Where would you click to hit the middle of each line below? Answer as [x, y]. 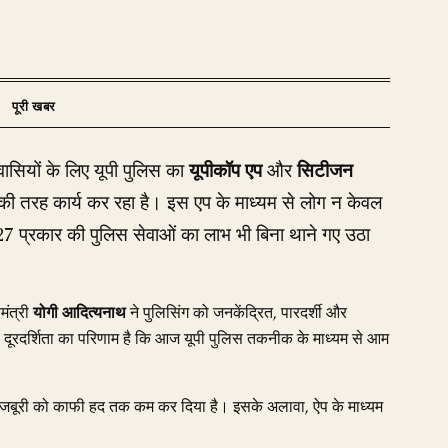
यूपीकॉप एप [225, 171]
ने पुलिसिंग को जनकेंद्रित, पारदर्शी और [236, 313]
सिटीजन [325, 171]
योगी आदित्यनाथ [79, 313]
